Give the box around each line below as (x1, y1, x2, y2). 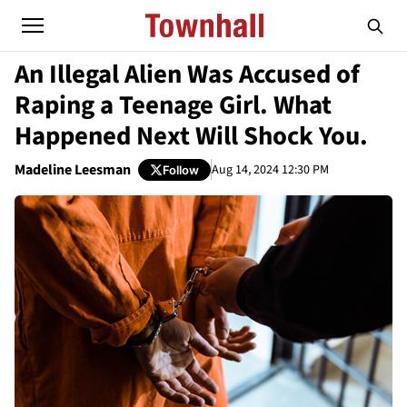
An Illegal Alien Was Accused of (15, 56, 360, 93)
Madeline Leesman (15, 160, 131, 180)
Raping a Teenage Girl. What (15, 87, 332, 124)
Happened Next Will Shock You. (15, 118, 368, 154)
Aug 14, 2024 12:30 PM (212, 160, 329, 179)
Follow (163, 162, 199, 177)
